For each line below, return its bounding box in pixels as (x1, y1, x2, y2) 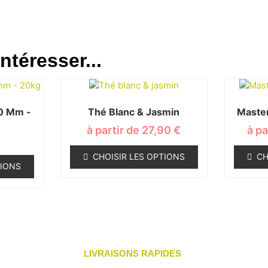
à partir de (87, 123, 142, 136)
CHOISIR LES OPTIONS (92, 151, 185, 162)
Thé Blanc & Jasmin (88, 105, 180, 118)
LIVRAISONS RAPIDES (84, 248, 182, 259)
